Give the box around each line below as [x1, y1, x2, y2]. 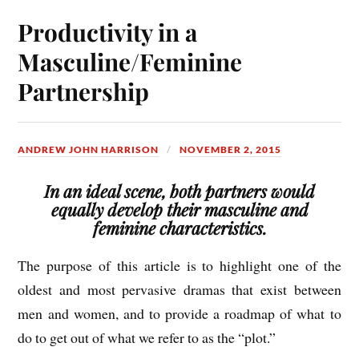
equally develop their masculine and [50, 197, 309, 220]
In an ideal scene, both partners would [44, 179, 315, 202]
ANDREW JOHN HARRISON [18, 143, 159, 156]
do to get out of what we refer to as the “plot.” [18, 327, 276, 347]
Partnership [18, 75, 150, 107]
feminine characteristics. [92, 216, 267, 239]
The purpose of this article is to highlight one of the [18, 255, 341, 275]
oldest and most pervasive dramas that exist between [18, 279, 341, 299]
